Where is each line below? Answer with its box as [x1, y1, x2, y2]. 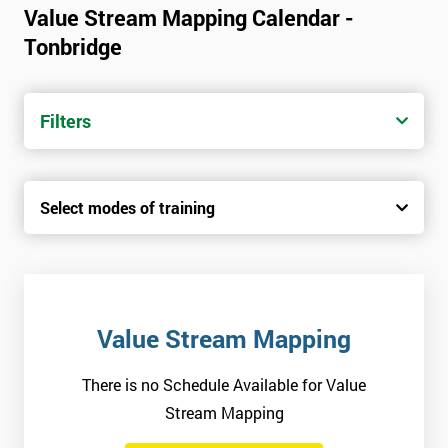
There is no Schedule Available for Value [82, 374, 366, 396]
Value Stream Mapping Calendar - [24, 3, 354, 33]
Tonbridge [24, 32, 122, 62]
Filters [40, 109, 91, 134]
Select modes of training [40, 197, 215, 219]
